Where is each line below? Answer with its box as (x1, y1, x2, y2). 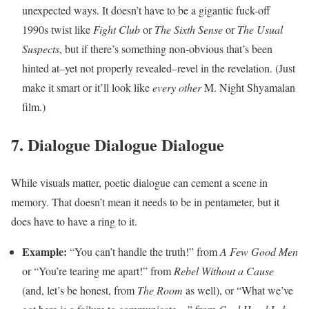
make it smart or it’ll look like (22, 79, 152, 94)
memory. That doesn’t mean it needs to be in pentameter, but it (11, 194, 279, 209)
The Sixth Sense (154, 21, 226, 37)
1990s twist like (22, 21, 93, 37)
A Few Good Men (220, 243, 298, 259)
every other (152, 79, 204, 94)
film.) (22, 99, 46, 114)
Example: (22, 243, 67, 259)
